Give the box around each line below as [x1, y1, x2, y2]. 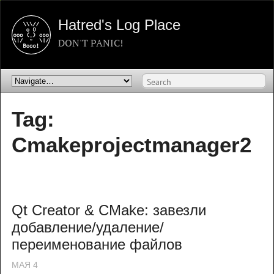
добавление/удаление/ [12, 218, 164, 235]
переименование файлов [12, 235, 182, 253]
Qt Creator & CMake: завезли [12, 201, 206, 218]
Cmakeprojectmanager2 [12, 132, 251, 157]
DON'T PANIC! [58, 36, 123, 50]
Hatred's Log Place [58, 17, 180, 33]
